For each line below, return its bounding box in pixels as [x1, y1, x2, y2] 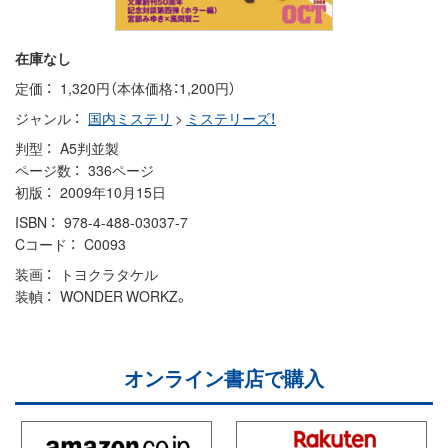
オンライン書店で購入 [124, 362, 324, 392]
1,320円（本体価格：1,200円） [60, 77, 236, 98]
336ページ [88, 159, 154, 180]
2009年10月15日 [60, 181, 166, 202]
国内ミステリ [88, 107, 172, 128]
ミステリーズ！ [186, 107, 276, 128]
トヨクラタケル [60, 263, 158, 284]
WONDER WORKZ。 [60, 285, 189, 306]
